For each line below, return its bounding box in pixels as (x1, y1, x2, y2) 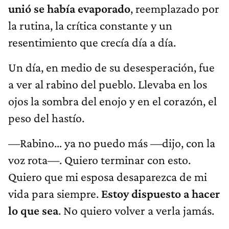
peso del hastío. (8, 111, 84, 125)
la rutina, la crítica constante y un (8, 18, 172, 33)
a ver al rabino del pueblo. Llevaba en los (8, 77, 207, 91)
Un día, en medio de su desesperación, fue (8, 60, 215, 75)
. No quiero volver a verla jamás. (58, 203, 214, 218)
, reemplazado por (130, 2, 219, 16)
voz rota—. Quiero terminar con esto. (8, 153, 191, 167)
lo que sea (8, 203, 58, 218)
